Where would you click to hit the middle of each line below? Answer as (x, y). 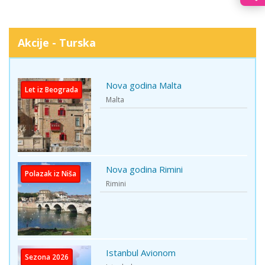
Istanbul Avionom (141, 252)
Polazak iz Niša (51, 173)
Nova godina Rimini (145, 169)
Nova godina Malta (144, 85)
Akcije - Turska (57, 43)
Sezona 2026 (47, 257)
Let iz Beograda (51, 90)
